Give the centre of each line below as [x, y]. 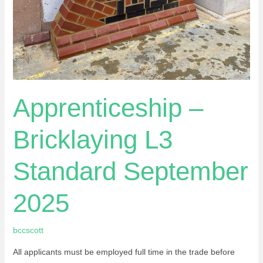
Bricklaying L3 [92, 140]
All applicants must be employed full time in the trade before [124, 252]
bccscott [28, 230]
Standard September [130, 171]
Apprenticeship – [108, 108]
